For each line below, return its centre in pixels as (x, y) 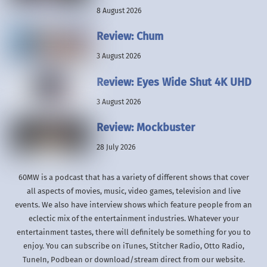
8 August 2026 (119, 11)
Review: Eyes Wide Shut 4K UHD (174, 82)
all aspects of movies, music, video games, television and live (133, 191)
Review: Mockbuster (145, 127)
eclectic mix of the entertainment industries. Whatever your (133, 219)
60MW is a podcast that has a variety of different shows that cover (133, 178)
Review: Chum (130, 37)
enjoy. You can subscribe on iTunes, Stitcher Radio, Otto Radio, (133, 246)
